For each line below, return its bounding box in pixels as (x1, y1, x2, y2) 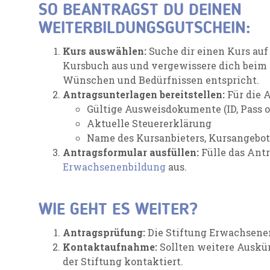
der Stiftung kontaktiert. (63, 254, 183, 268)
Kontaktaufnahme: (63, 240, 157, 253)
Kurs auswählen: (63, 44, 146, 57)
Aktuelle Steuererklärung (87, 116, 212, 130)
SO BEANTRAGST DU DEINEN (39, 2, 242, 19)
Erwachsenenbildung (63, 160, 166, 173)
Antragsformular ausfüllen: (63, 145, 199, 159)
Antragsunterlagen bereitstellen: (63, 87, 225, 101)
